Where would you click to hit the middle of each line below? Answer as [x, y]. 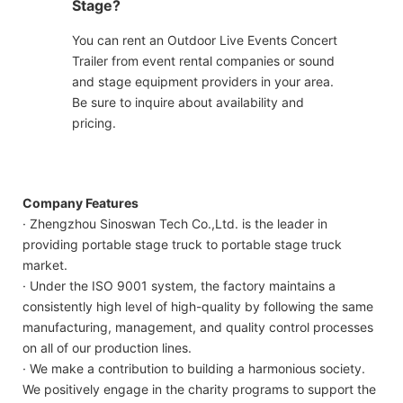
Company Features [81, 203]
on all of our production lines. [107, 348]
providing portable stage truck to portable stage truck [182, 245]
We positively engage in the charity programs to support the [199, 390]
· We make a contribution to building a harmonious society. [194, 369]
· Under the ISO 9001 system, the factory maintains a [179, 286]
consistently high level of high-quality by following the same [198, 307]
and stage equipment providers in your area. [203, 82]
